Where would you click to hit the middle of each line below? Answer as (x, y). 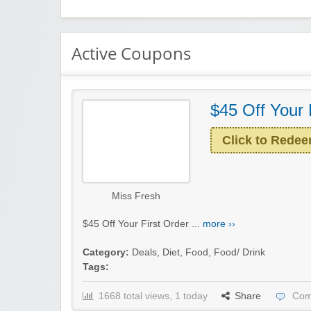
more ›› (219, 224)
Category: (106, 253)
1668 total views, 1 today (153, 296)
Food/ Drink (239, 253)
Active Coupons (131, 53)
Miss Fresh (136, 196)
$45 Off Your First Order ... (143, 224)
